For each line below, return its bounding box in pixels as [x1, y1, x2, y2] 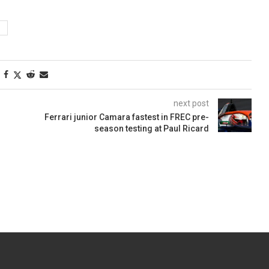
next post [173, 98, 209, 109]
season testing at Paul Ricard [94, 124, 209, 134]
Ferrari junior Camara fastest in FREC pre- [44, 112, 209, 122]
